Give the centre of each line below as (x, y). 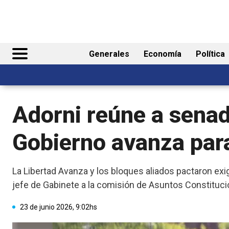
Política (210, 54)
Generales (109, 54)
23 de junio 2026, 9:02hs (59, 207)
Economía (163, 54)
